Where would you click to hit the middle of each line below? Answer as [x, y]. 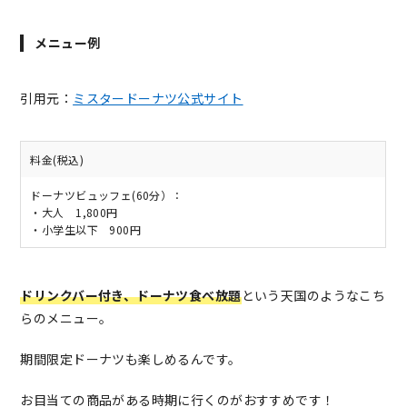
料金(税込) [57, 160]
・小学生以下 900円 [86, 230]
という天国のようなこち [313, 296]
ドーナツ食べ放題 [189, 296]
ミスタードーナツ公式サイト [158, 99]
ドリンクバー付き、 [79, 296]
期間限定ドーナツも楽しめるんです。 [131, 359]
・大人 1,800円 [74, 213]
